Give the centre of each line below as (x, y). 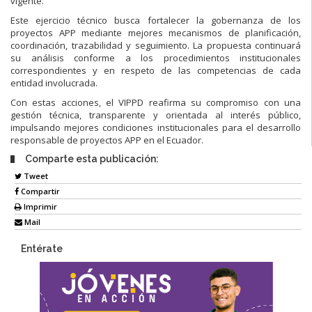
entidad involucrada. (54, 83)
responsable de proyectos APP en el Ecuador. (107, 140)
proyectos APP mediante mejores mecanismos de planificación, (156, 32)
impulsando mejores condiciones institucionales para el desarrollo (156, 127)
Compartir (39, 192)
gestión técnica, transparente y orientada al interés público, (156, 115)
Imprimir (39, 207)
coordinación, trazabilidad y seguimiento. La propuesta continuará (156, 45)
